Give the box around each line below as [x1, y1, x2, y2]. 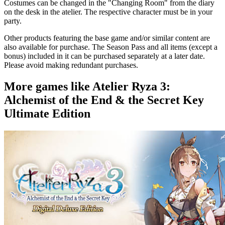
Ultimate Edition [4, 106, 90, 120]
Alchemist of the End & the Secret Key [4, 93, 204, 106]
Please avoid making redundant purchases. [4, 60, 138, 69]
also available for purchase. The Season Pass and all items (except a [4, 42, 217, 51]
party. [4, 16, 22, 25]
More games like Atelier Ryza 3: [4, 79, 170, 93]
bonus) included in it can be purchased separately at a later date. [4, 51, 205, 60]
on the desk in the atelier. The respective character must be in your [4, 7, 212, 16]
